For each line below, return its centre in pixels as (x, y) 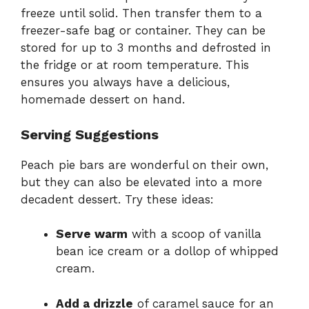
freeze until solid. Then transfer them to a (141, 13)
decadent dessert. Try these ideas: (117, 199)
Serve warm (92, 234)
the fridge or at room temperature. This (135, 65)
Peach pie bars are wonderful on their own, (144, 165)
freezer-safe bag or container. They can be (143, 31)
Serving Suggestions (90, 134)
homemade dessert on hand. (103, 100)
